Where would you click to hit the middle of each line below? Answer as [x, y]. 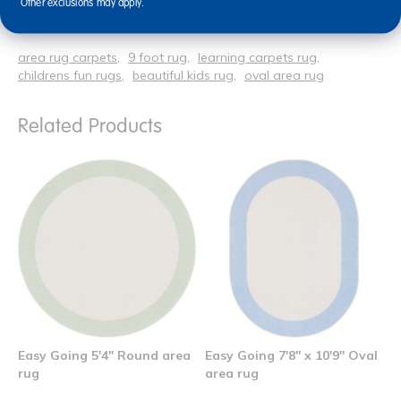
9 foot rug [158, 57]
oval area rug [284, 75]
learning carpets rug [257, 57]
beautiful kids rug [183, 75]
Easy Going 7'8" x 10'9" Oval [291, 355]
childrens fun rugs [70, 75]
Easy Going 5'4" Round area [104, 355]
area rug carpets [68, 57]
